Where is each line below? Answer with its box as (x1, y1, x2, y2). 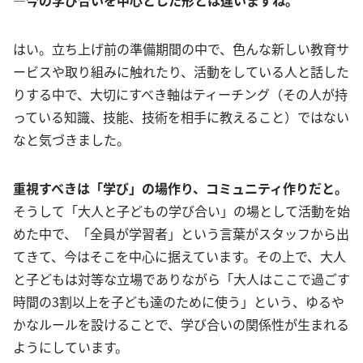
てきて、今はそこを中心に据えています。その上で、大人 (13, 246, 346, 266)
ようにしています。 (13, 337, 128, 357)
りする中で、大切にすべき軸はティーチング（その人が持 (13, 84, 348, 104)
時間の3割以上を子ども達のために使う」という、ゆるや (13, 292, 344, 311)
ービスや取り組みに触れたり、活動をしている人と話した (13, 62, 349, 81)
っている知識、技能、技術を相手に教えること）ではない (13, 107, 349, 126)
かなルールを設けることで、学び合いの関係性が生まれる (13, 314, 349, 334)
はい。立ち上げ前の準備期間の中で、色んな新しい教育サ (13, 39, 349, 58)
